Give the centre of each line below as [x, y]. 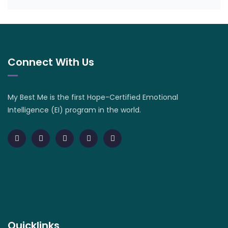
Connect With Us [51, 62]
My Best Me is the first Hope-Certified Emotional [93, 97]
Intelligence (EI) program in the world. [74, 110]
